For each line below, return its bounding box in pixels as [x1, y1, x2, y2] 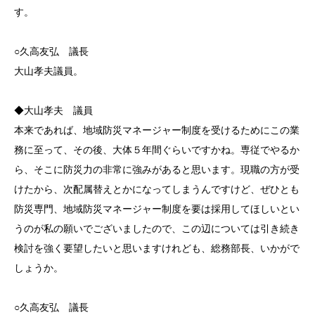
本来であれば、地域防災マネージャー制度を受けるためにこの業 [14, 124, 300, 136]
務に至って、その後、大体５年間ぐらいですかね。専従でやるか [14, 143, 300, 155]
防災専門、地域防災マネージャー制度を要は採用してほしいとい [14, 202, 300, 214]
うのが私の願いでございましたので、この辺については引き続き [14, 222, 300, 234]
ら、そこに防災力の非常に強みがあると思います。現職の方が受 [14, 163, 300, 175]
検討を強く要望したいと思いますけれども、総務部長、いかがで [14, 242, 300, 254]
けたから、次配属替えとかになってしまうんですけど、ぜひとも [14, 183, 300, 195]
